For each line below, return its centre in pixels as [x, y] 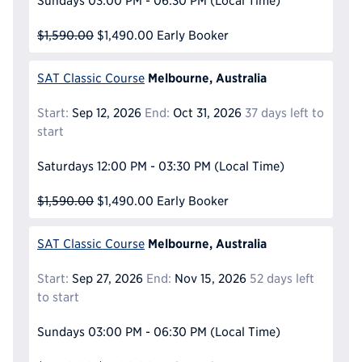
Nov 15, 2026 [208, 279]
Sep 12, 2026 [105, 113]
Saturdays [65, 166]
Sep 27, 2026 [106, 279]
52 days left [282, 279]
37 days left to [284, 113]
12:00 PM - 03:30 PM [154, 166]
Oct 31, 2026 [205, 113]
